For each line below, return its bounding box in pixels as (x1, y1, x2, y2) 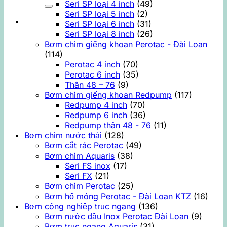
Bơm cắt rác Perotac (45, 140, 123, 150)
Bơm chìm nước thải (24, 130, 102, 140)
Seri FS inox (65, 160, 110, 171)
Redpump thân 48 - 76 (65, 120, 151, 130)
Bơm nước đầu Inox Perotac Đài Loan (45, 211, 188, 221)
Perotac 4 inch (65, 59, 120, 69)
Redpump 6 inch (65, 109, 127, 120)
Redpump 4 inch (65, 99, 127, 110)
